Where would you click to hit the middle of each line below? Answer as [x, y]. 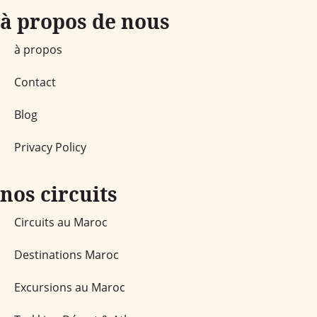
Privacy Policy [50, 147]
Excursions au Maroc [70, 287]
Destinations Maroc [67, 254]
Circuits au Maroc [61, 222]
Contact [35, 82]
